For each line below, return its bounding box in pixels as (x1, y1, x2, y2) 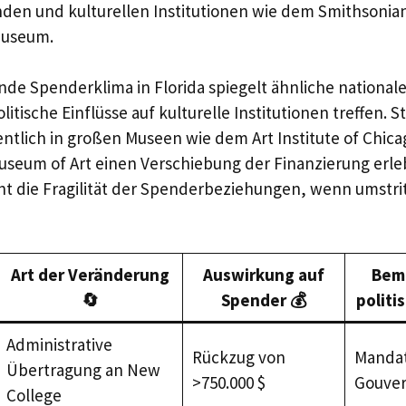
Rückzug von (191, 345, 285, 368)
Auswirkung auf (203, 263, 324, 285)
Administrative (5, 333, 112, 355)
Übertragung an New (5, 358, 160, 381)
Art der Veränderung (10, 263, 169, 285)
